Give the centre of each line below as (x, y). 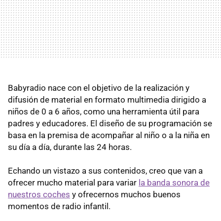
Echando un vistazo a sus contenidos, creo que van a (105, 170)
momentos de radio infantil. (59, 206)
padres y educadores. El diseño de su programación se (110, 123)
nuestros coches (39, 194)
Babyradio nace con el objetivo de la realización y (99, 88)
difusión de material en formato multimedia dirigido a (107, 99)
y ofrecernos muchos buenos (125, 194)
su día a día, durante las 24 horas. (70, 147)
